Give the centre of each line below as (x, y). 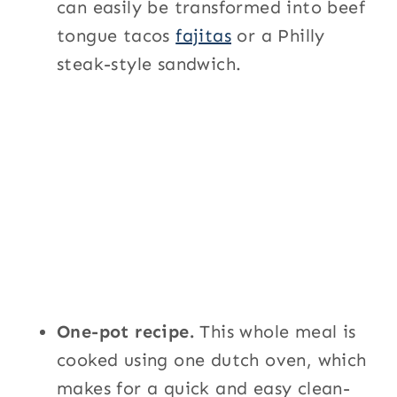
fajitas (204, 36)
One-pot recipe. (125, 332)
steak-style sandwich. (149, 64)
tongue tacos (117, 36)
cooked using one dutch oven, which (212, 360)
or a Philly (278, 36)
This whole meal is (275, 332)
